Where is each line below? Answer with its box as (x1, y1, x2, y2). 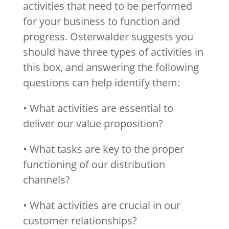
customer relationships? (22, 213, 137, 227)
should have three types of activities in (22, 44, 203, 59)
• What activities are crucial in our (22, 198, 180, 212)
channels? (22, 172, 70, 187)
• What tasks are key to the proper (22, 142, 184, 156)
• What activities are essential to (22, 101, 173, 115)
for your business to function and (22, 14, 180, 28)
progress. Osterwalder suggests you (22, 29, 193, 43)
